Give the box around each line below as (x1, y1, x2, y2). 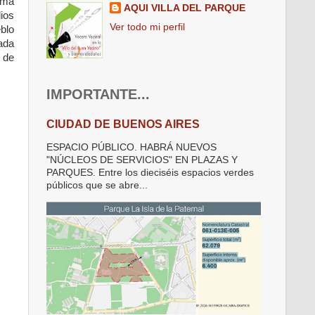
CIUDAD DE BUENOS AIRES (46, 117, 200, 130)
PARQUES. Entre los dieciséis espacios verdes (46, 167, 254, 179)
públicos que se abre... (46, 180, 148, 191)
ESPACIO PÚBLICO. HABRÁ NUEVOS (46, 142, 217, 153)
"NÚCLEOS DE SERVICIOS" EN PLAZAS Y (46, 155, 238, 166)
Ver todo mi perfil (110, 21, 186, 32)
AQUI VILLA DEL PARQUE (124, 2, 246, 13)
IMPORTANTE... (46, 86, 150, 102)
